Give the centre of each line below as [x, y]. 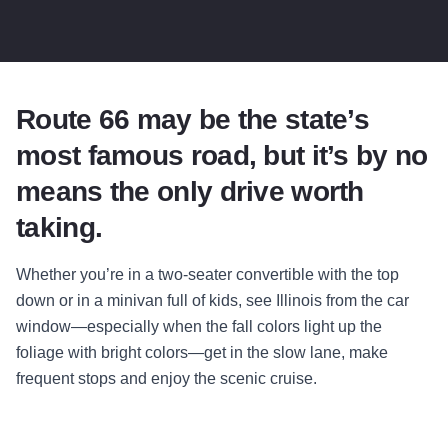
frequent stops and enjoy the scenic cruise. [166, 379]
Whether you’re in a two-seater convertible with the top [207, 275]
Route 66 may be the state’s [193, 120]
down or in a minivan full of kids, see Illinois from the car [212, 301]
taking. [59, 228]
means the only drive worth [190, 192]
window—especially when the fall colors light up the [199, 327]
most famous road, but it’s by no [222, 156]
